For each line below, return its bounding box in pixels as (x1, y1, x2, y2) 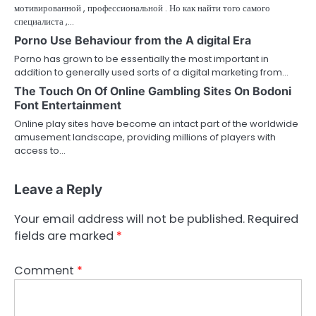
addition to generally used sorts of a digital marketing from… (14, 66, 288, 80)
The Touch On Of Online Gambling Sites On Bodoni (14, 84, 291, 99)
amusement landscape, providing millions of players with (14, 130, 276, 145)
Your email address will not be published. (14, 211, 245, 228)
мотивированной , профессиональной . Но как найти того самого (14, 1, 270, 16)
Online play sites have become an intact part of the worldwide (14, 117, 298, 131)
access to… (14, 144, 66, 158)
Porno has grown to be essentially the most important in (14, 52, 269, 66)
